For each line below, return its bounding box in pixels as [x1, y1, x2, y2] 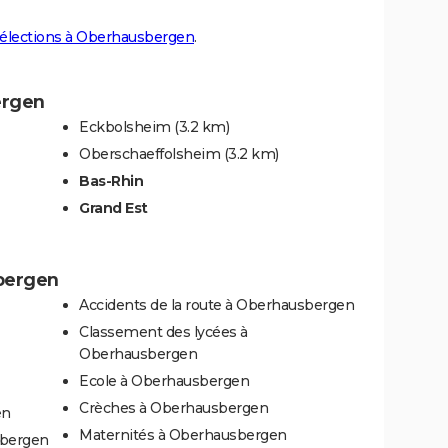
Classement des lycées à [79, 322, 248, 341]
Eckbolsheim [79, 117, 171, 136]
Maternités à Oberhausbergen [79, 425, 287, 444]
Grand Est [79, 198, 148, 217]
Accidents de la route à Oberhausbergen [79, 295, 354, 314]
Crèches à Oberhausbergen [79, 398, 268, 417]
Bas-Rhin [79, 171, 143, 190]
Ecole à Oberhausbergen [79, 371, 249, 390]
